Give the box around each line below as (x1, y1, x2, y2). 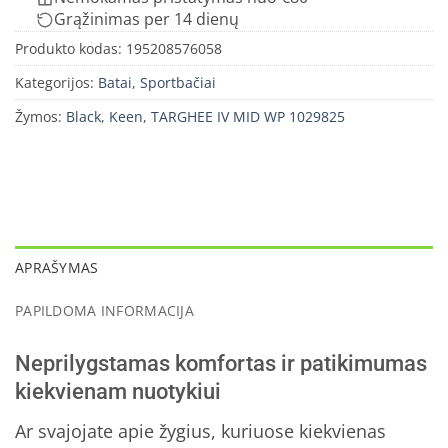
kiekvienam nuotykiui (15, 378, 221, 404)
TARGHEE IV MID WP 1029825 (151, 107, 345, 127)
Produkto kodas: (15, 39, 126, 59)
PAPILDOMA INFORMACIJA (15, 300, 195, 320)
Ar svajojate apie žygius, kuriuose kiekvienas (15, 418, 386, 443)
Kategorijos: (15, 73, 98, 93)
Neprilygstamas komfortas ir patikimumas (15, 350, 427, 376)
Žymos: (15, 107, 66, 127)
